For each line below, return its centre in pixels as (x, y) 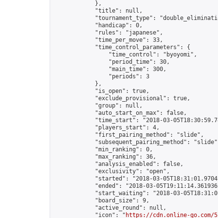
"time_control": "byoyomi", (126, 54)
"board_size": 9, (102, 200)
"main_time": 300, (110, 69)
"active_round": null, (110, 208)
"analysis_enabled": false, (119, 164)
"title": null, (98, 11)
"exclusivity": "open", (112, 171)
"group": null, (98, 106)
